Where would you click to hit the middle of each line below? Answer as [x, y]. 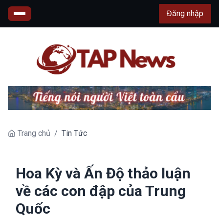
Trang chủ [34, 133]
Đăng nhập [185, 13]
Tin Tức [74, 133]
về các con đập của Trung [101, 191]
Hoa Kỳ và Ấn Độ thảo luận [103, 173]
